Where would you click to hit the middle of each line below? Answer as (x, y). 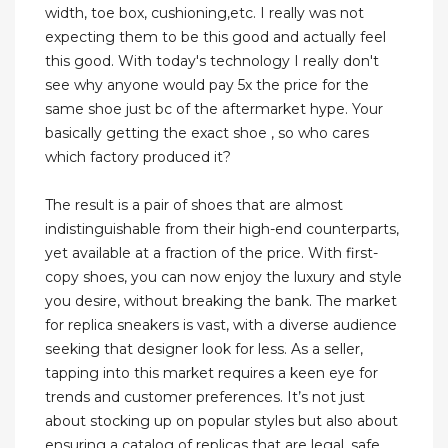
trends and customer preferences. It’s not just (205, 397)
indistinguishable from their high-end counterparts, (222, 229)
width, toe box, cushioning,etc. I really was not (204, 13)
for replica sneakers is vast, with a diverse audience (221, 325)
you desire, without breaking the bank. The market (221, 301)
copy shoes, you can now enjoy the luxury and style (223, 277)
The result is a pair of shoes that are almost (194, 205)
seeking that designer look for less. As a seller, (204, 349)
